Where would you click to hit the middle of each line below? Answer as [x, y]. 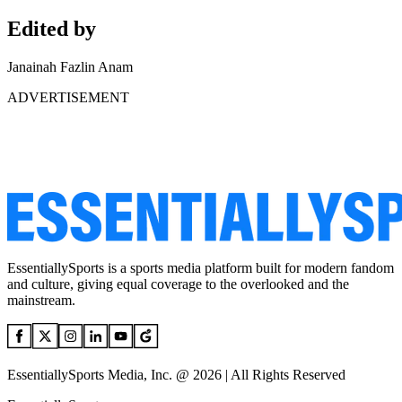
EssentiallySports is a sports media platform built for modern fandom [201, 268]
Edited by [52, 29]
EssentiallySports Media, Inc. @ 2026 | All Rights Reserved [176, 375]
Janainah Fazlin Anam [70, 67]
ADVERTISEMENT [68, 98]
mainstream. [41, 301]
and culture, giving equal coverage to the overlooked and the [178, 284]
